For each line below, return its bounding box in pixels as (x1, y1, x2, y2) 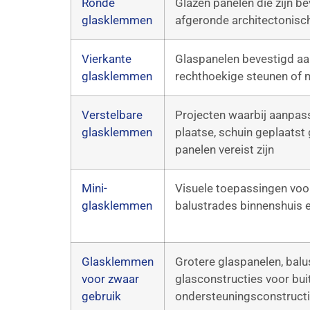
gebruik (82, 289, 121, 303)
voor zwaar (82, 271, 139, 286)
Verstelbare (82, 107, 143, 122)
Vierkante (82, 51, 131, 66)
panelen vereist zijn (175, 142, 274, 156)
